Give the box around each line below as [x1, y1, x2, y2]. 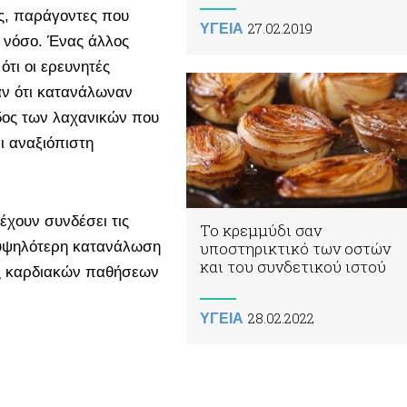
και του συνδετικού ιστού [200, 256, 386, 278]
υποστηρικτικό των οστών [200, 238, 391, 260]
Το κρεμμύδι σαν [200, 220, 322, 242]
